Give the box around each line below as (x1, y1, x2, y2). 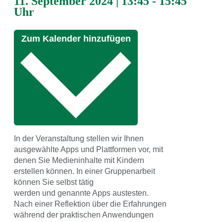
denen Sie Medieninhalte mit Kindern (14, 156, 144, 165)
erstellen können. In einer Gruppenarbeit (14, 167, 155, 176)
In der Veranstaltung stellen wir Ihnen (14, 134, 144, 143)
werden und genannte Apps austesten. (14, 189, 149, 198)
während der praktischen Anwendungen (14, 211, 154, 220)
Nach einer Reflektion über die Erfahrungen (14, 200, 166, 209)
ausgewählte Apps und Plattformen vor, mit (14, 145, 163, 154)
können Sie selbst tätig (14, 178, 94, 187)
